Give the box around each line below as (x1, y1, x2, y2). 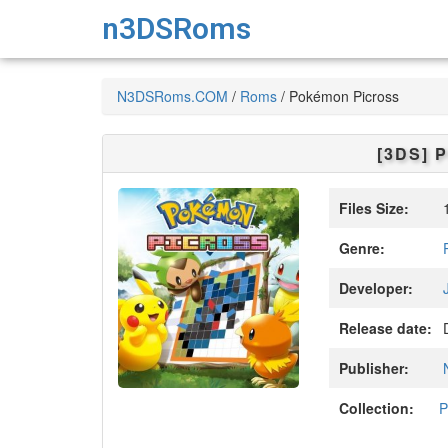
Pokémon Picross (289, 86, 399, 106)
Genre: (339, 238, 386, 258)
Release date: (339, 318, 433, 338)
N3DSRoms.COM (117, 86, 228, 106)
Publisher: (339, 358, 410, 378)
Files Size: (339, 198, 410, 218)
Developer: (339, 278, 414, 298)
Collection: (339, 398, 415, 418)
